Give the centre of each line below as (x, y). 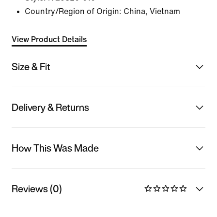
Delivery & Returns (50, 107)
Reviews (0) (37, 188)
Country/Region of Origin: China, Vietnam (102, 11)
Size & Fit (31, 66)
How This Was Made (55, 148)
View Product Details (49, 39)
